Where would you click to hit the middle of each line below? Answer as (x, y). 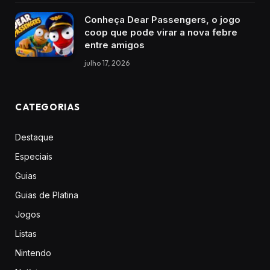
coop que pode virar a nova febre (161, 32)
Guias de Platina (47, 195)
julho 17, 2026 (107, 63)
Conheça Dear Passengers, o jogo (162, 19)
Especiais (34, 156)
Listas (26, 233)
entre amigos (115, 45)
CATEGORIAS (48, 107)
